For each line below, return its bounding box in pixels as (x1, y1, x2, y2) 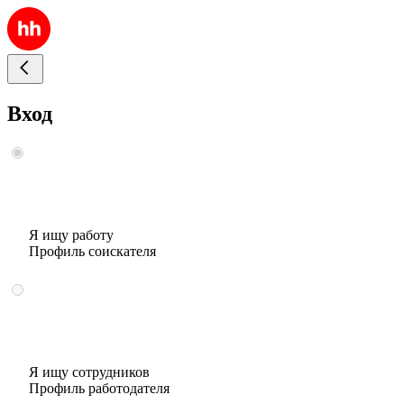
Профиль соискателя (29, 243, 156, 259)
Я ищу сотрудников (29, 363, 150, 380)
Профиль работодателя (29, 380, 170, 396)
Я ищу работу (29, 226, 114, 243)
